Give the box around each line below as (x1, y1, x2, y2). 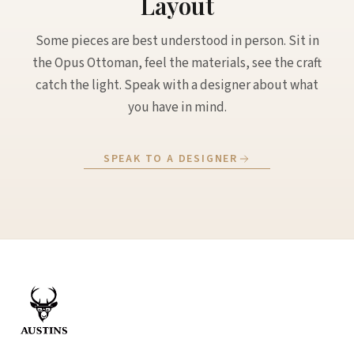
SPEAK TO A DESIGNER (103, 150, 239, 167)
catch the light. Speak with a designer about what (36, 76, 318, 95)
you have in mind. (127, 98, 227, 117)
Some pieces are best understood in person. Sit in (35, 32, 319, 51)
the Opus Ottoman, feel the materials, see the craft (32, 54, 322, 73)
